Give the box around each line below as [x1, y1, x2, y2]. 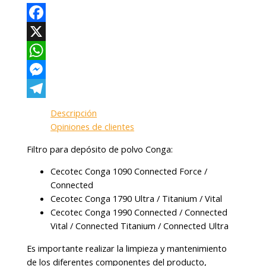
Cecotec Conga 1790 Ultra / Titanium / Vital [50, 192, 223, 205]
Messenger [27, 82, 71, 94]
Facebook [27, 25, 66, 37]
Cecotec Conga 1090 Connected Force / [50, 165, 208, 178]
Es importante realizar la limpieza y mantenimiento [27, 242, 227, 254]
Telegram [27, 101, 66, 113]
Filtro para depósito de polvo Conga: [27, 142, 173, 155]
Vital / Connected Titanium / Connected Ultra [50, 220, 229, 232]
